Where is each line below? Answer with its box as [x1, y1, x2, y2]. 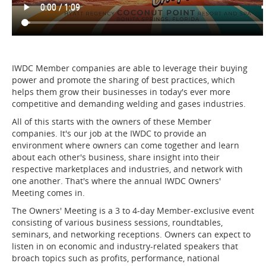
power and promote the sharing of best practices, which [12, 74, 235, 86]
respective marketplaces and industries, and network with [12, 163, 243, 175]
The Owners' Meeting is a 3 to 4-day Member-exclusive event [12, 205, 254, 217]
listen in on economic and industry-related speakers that [12, 240, 238, 252]
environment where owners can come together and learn [12, 140, 239, 151]
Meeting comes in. [12, 187, 85, 199]
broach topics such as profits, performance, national [12, 252, 220, 264]
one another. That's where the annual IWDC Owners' [12, 175, 221, 187]
